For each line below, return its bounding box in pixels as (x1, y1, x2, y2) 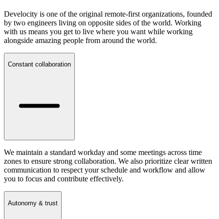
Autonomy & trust (8, 199, 58, 207)
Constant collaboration (8, 60, 71, 68)
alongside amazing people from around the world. (4, 36, 157, 44)
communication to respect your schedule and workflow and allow (4, 166, 205, 175)
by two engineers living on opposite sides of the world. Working (4, 18, 201, 27)
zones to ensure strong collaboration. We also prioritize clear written (4, 157, 212, 166)
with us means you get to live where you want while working (4, 27, 193, 36)
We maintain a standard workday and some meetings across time (4, 148, 202, 157)
